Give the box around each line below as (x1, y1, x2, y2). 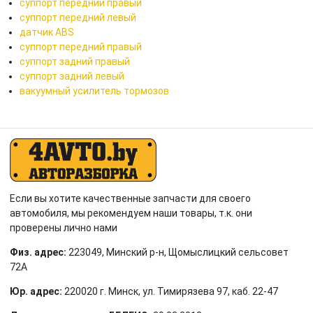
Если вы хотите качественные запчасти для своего (10, 192, 251, 204)
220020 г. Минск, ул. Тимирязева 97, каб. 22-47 (64, 285, 278, 297)
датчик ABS (20, 26, 74, 38)
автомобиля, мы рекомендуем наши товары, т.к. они (10, 207, 252, 219)
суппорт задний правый (20, 55, 130, 67)
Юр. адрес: (10, 285, 64, 297)
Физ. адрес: (10, 246, 68, 258)
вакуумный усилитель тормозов (20, 85, 169, 96)
